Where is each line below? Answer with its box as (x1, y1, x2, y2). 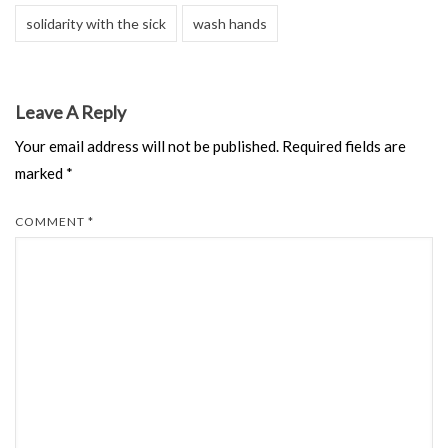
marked (15, 164, 66, 182)
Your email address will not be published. (15, 137, 279, 155)
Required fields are (282, 137, 406, 155)
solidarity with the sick (26, 15, 166, 32)
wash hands (193, 15, 267, 32)
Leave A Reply (15, 101, 126, 123)
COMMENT (15, 214, 88, 229)
